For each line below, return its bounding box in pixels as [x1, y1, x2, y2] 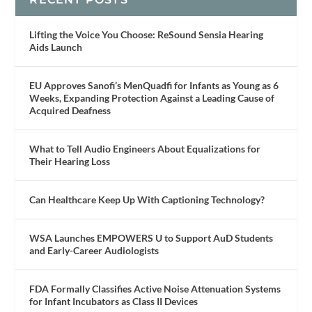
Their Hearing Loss [29, 155, 111, 168]
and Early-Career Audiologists [29, 244, 159, 257]
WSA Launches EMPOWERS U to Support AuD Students [29, 232, 274, 244]
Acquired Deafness [29, 104, 111, 117]
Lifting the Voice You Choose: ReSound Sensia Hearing [29, 29, 264, 41]
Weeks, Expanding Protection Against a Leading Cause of [29, 92, 275, 104]
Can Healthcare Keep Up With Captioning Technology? [29, 194, 265, 206]
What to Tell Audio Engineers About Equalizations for [29, 143, 261, 155]
